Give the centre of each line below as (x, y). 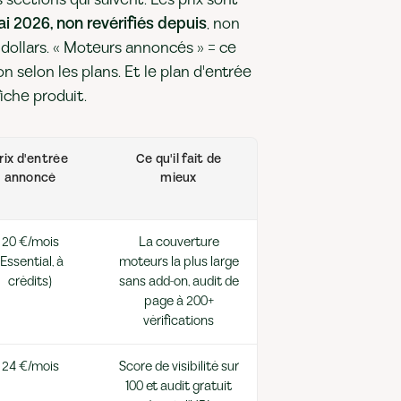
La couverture (179, 242)
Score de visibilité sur (179, 367)
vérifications (179, 321)
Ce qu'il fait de (179, 159)
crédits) (30, 282)
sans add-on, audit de (179, 282)
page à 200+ (179, 301)
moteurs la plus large (179, 262)
